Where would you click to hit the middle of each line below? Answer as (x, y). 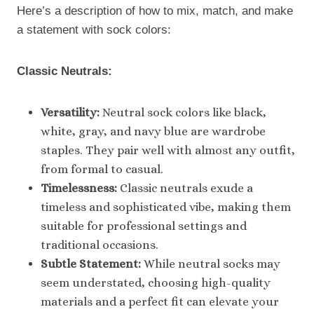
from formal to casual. (102, 169)
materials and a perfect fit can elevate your (160, 301)
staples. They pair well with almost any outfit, (168, 150)
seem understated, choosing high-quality (156, 282)
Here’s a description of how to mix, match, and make (155, 11)
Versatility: (70, 112)
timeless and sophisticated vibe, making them (166, 207)
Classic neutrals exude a (185, 188)
